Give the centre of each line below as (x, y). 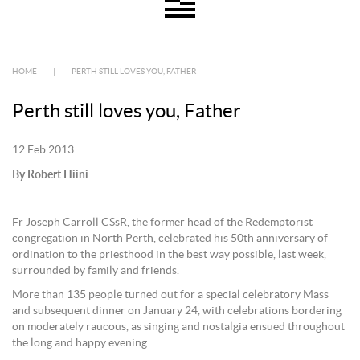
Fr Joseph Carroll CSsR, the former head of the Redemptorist (162, 223)
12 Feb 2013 (43, 150)
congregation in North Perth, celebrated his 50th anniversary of (170, 239)
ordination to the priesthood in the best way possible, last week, (169, 255)
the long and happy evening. (81, 343)
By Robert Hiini (50, 174)
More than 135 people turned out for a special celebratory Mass (170, 295)
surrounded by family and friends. (96, 271)
